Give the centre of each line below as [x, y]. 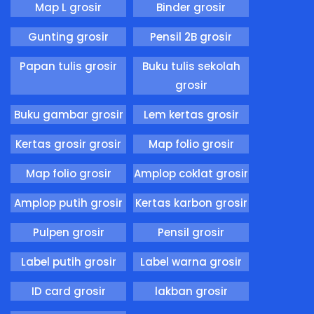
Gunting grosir [68, 36]
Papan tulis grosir [68, 66]
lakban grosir [191, 291]
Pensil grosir [191, 232]
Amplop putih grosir [68, 203]
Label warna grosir [191, 261]
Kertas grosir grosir [68, 144]
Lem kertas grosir [191, 114]
